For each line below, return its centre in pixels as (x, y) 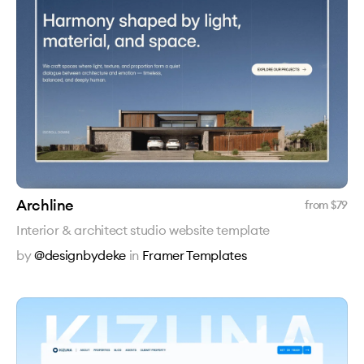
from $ (321, 205)
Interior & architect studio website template (143, 230)
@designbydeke (80, 255)
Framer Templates (194, 255)
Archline (45, 205)
